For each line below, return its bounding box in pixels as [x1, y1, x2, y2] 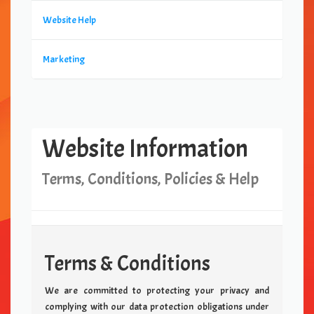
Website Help [43, 14, 96, 26]
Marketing [43, 53, 85, 65]
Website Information [42, 132, 248, 165]
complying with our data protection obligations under [45, 301, 269, 313]
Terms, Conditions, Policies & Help [42, 169, 259, 189]
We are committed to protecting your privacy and [45, 285, 269, 296]
